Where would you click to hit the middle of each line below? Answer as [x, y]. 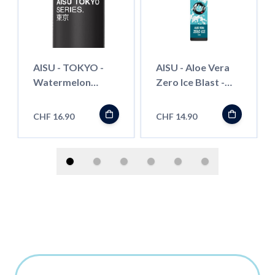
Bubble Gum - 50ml [76, 96]
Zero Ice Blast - [190, 82]
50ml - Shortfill [189, 96]
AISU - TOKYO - [68, 67]
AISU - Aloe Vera [193, 67]
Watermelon [62, 82]
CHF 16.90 [54, 116]
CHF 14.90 [176, 116]
